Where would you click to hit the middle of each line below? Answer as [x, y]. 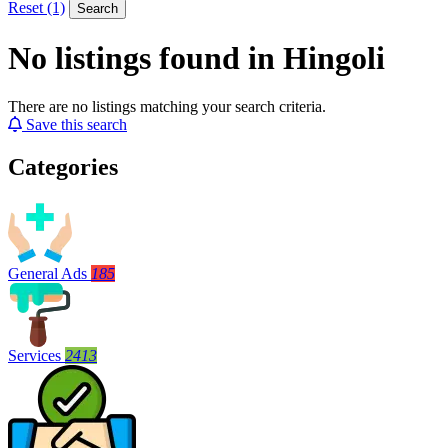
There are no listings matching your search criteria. [167, 107]
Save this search [76, 125]
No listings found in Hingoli [196, 58]
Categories [63, 167]
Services [34, 356]
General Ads [47, 274]
